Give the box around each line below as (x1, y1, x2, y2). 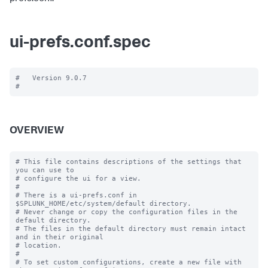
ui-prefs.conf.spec (10, 35, 151, 52)
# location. (16, 241, 62, 249)
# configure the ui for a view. (16, 174, 141, 182)
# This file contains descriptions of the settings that (16, 157, 242, 166)
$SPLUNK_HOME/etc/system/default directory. (16, 199, 196, 208)
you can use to (16, 166, 74, 174)
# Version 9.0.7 (16, 74, 87, 82)
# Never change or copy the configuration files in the (16, 208, 237, 216)
